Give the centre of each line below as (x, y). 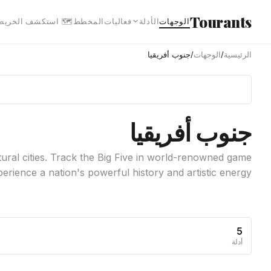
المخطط (89, 21)
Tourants (220, 22)
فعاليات (118, 21)
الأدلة (149, 21)
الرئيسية (238, 54)
